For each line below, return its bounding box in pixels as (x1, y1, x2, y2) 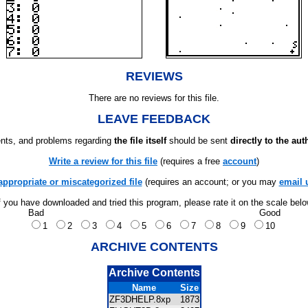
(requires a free (157, 156, 223, 166)
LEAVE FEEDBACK (98, 112, 210, 126)
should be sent (166, 135, 230, 146)
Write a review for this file (49, 156, 157, 166)
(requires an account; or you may (142, 177, 279, 187)
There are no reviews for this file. (89, 93, 219, 103)
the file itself (114, 135, 166, 146)
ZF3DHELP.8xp (109, 294, 179, 305)
